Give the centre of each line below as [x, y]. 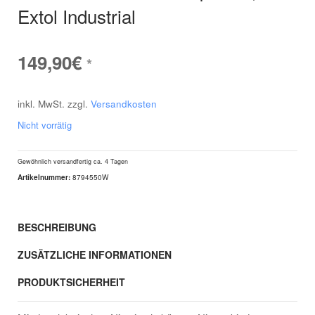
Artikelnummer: [45, 177]
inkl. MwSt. [41, 104]
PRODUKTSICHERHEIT [71, 282]
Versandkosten [124, 104]
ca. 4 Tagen [111, 161]
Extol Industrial [77, 16]
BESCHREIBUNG [57, 227]
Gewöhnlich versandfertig [56, 161]
